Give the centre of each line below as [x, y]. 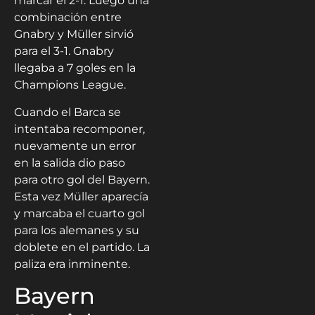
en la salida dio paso [70, 162]
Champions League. [70, 85]
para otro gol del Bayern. [82, 179]
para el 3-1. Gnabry [64, 51]
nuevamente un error [75, 146]
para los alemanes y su [77, 230]
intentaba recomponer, [79, 129]
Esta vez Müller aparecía [81, 196]
